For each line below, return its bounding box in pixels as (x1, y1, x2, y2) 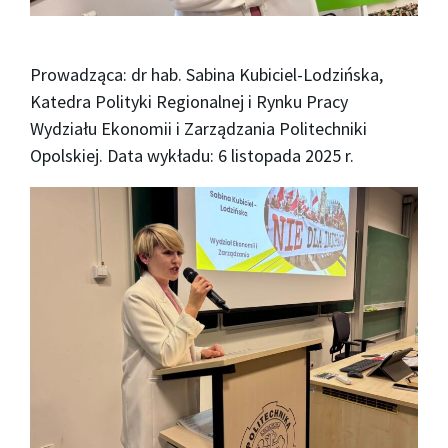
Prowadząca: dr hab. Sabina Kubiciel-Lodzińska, (30, 63, 383, 87)
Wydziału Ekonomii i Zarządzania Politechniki (30, 117, 367, 141)
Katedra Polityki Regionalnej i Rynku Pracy (30, 90, 348, 114)
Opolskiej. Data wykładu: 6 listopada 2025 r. (30, 144, 354, 168)
